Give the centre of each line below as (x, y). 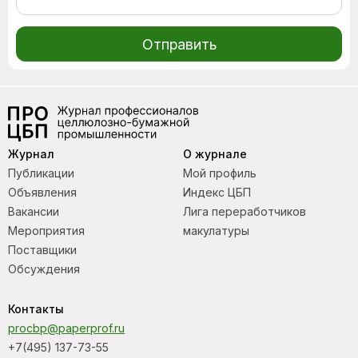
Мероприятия (46, 231)
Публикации (41, 173)
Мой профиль (220, 173)
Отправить (179, 44)
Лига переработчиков (245, 211)
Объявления (42, 192)
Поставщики (42, 250)
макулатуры (216, 231)
